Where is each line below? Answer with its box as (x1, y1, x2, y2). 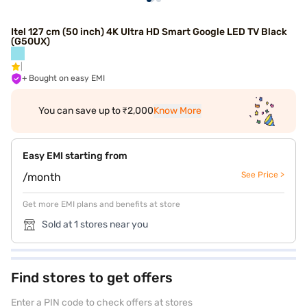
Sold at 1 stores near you (42, 219, 148, 230)
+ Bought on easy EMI (29, 73, 105, 83)
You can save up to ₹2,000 (38, 105, 153, 116)
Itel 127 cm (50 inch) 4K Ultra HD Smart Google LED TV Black (11, 26, 287, 38)
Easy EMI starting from (23, 150, 127, 162)
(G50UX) (11, 36, 50, 47)
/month (23, 171, 61, 184)
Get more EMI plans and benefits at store (23, 199, 180, 209)
